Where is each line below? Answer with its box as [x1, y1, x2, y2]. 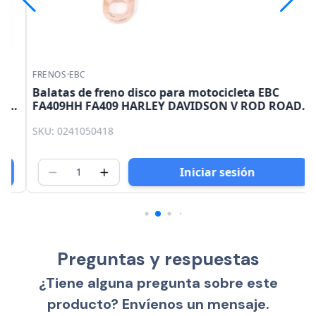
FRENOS [18, 68, 52, 80]
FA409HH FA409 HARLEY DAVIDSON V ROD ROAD [18, 98, 287, 114]
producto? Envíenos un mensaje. [47, 295, 269, 314]
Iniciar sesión [165, 164, 241, 181]
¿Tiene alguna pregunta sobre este [38, 274, 278, 293]
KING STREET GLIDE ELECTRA [18, 111, 177, 127]
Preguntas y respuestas [56, 248, 260, 272]
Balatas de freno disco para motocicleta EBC [18, 85, 265, 100]
